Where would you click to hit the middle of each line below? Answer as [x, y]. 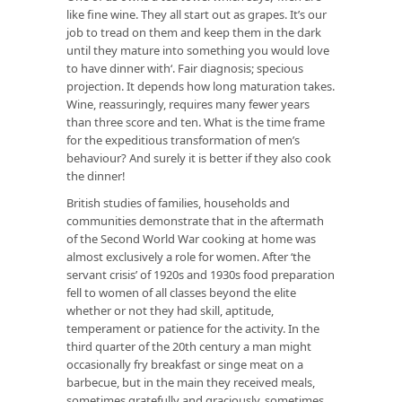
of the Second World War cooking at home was [191, 238]
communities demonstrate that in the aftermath [195, 220]
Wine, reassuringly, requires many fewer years [188, 104]
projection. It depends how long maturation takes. [201, 86]
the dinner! [96, 175]
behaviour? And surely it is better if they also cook [199, 157]
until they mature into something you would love [198, 50]
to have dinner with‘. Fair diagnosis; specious [185, 68]
